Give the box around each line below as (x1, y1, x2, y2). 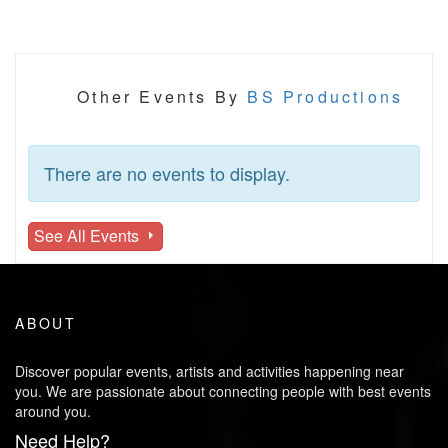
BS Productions (247, 84, 404, 108)
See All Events (34, 223, 143, 247)
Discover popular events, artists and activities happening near (15, 360, 404, 381)
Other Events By (77, 84, 248, 108)
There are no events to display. (44, 159, 290, 186)
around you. (15, 400, 91, 421)
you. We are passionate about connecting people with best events (15, 380, 431, 401)
